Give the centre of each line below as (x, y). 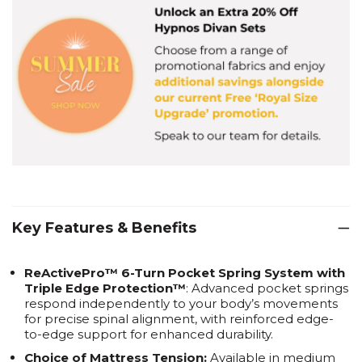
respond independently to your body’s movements (181, 303)
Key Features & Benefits (104, 227)
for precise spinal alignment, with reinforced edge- (179, 318)
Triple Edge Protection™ (105, 288)
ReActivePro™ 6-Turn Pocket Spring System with (185, 272)
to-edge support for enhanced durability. (149, 334)
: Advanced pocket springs (267, 288)
